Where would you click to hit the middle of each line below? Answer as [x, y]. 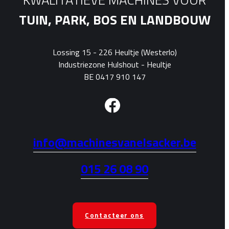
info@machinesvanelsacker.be [114, 142]
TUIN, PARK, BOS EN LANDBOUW [114, 20]
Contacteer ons [114, 215]
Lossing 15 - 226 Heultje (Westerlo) [114, 52]
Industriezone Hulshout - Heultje [114, 65]
